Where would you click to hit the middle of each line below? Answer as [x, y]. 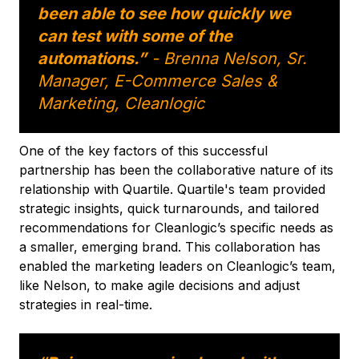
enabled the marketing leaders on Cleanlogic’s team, [177, 266]
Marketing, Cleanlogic [121, 103]
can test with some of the [135, 36]
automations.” [92, 58]
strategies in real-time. [86, 304]
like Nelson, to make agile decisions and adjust [159, 285]
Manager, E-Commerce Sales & [157, 81]
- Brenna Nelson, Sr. [227, 58]
